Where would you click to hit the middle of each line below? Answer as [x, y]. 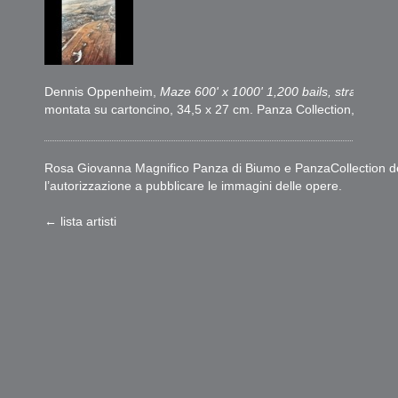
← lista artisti [80, 221]
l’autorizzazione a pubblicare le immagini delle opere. [193, 185]
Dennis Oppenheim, [102, 91]
